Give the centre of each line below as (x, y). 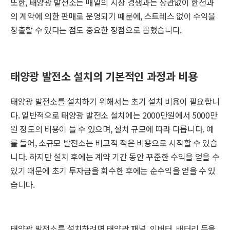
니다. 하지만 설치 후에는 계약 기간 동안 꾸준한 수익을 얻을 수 (115, 156)
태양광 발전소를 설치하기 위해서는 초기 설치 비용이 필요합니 (115, 101)
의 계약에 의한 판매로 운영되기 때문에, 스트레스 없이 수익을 (113, 16)
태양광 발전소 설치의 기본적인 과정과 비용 (104, 76)
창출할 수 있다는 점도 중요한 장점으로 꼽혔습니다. (96, 30)
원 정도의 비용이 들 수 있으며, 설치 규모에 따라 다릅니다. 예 (112, 129)
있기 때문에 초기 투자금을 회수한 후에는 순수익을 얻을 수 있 (113, 170)
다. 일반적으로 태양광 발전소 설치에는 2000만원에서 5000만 (114, 115)
